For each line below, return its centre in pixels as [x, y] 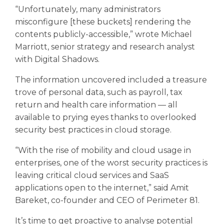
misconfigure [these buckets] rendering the [103, 21]
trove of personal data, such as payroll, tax [98, 92]
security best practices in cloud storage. [93, 129]
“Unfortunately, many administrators [87, 9]
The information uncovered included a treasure [111, 79]
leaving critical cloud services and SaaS [92, 175]
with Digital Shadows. [57, 59]
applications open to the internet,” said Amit [102, 187]
